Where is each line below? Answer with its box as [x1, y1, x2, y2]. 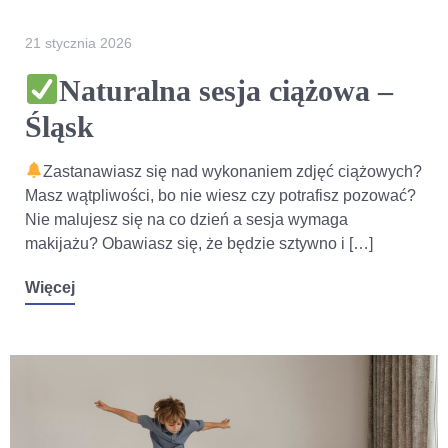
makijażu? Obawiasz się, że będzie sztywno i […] [25, 234, 373, 252]
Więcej [25, 278, 75, 296]
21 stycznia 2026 [25, 34, 132, 51]
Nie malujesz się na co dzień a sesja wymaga [25, 210, 348, 228]
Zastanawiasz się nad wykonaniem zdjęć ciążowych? [43, 162, 423, 180]
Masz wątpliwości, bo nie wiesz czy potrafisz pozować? [25, 186, 416, 204]
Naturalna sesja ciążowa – [59, 73, 394, 107]
